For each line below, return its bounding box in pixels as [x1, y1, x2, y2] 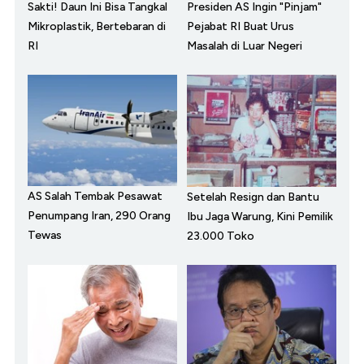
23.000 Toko [187, 229, 254, 244]
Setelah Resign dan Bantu [187, 190, 319, 205]
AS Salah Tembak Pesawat [28, 189, 162, 204]
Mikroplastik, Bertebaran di [28, 19, 166, 34]
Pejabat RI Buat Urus [187, 19, 294, 34]
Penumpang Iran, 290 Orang [28, 209, 171, 223]
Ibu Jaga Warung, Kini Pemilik [187, 210, 333, 224]
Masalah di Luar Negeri [187, 39, 302, 54]
